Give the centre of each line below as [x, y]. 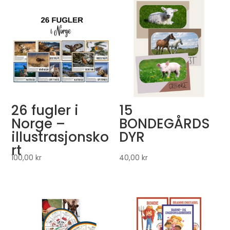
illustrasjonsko [60, 137]
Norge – [39, 123]
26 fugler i [45, 110]
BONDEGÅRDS [165, 123]
